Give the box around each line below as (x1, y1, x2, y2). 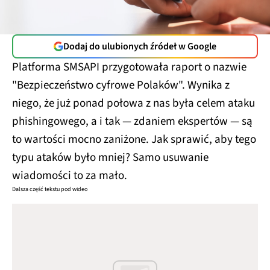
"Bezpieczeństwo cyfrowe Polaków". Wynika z (12, 77, 230, 93)
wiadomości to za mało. (12, 167, 127, 184)
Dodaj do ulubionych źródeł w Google (63, 39, 216, 53)
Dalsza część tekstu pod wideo (12, 184, 87, 193)
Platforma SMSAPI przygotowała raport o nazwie (12, 58, 246, 75)
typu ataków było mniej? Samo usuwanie (12, 149, 209, 166)
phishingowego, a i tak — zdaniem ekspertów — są (12, 113, 253, 130)
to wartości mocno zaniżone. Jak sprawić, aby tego (12, 131, 256, 148)
